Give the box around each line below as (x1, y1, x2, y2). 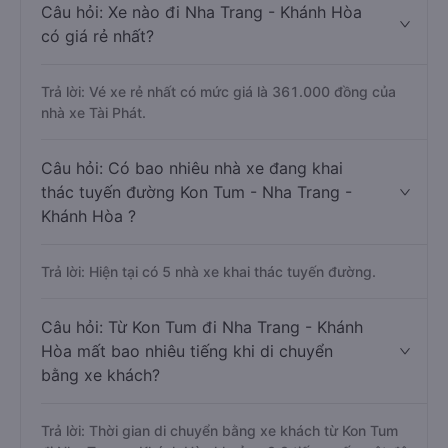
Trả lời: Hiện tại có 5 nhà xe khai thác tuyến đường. (41, 263, 376, 280)
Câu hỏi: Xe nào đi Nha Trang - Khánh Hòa (41, 2, 362, 22)
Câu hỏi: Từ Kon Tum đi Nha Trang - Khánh (41, 317, 363, 337)
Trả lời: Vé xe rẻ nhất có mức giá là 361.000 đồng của (41, 83, 396, 100)
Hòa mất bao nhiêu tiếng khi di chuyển (41, 341, 333, 361)
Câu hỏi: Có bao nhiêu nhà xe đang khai (41, 158, 343, 178)
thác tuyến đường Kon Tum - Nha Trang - (41, 182, 352, 202)
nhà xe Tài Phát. (41, 104, 146, 121)
